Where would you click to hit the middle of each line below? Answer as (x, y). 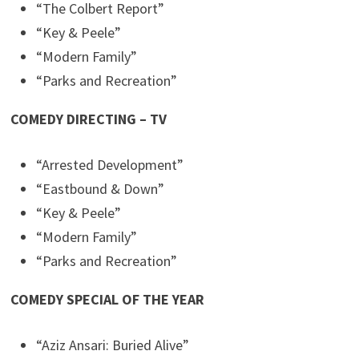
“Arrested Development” (110, 165)
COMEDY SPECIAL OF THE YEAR (108, 300)
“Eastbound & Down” (101, 189)
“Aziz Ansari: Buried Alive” (113, 345)
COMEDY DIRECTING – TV (89, 119)
